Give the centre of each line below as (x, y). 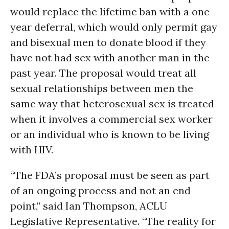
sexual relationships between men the (102, 88)
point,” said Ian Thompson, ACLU (89, 206)
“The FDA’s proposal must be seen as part (110, 175)
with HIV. (32, 150)
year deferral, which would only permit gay (114, 27)
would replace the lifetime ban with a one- (112, 12)
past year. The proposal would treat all (103, 73)
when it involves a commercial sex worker (111, 119)
